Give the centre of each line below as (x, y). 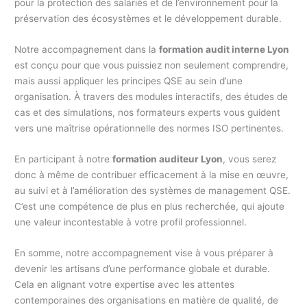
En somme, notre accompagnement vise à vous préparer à (144, 253)
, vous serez (250, 159)
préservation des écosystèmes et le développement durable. (148, 19)
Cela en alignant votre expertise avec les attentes (125, 284)
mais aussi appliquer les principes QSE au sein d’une (129, 81)
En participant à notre (64, 159)
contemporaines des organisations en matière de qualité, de (147, 300)
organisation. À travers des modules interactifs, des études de (151, 96)
